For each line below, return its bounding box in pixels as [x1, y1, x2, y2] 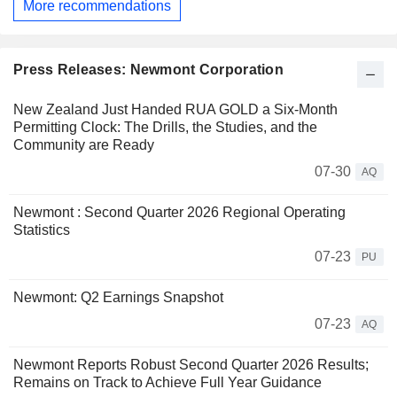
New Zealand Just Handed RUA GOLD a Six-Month [13, 102, 338, 118]
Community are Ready [13, 137, 154, 153]
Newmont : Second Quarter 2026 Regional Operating [13, 205, 346, 221]
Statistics [13, 222, 70, 238]
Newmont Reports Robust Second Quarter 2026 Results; [13, 357, 369, 373]
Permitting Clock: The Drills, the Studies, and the [13, 120, 317, 136]
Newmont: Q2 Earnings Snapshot [13, 290, 223, 306]
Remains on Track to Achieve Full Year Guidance [13, 375, 322, 391]
